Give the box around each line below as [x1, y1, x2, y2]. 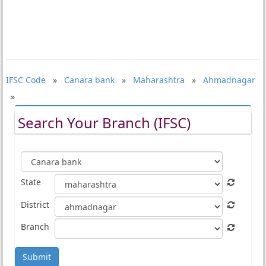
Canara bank [64, 74, 115, 85]
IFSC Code [5, 74, 46, 85]
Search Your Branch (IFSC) [17, 113, 191, 132]
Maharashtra [132, 74, 185, 85]
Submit [22, 251, 51, 263]
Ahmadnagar [202, 74, 255, 85]
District [20, 198, 49, 210]
